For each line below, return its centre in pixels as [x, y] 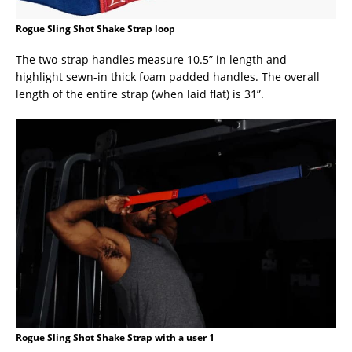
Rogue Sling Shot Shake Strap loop [95, 29]
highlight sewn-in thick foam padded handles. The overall [168, 77]
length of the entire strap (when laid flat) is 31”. [140, 94]
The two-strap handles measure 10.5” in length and [151, 60]
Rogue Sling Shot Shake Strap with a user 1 [115, 337]
